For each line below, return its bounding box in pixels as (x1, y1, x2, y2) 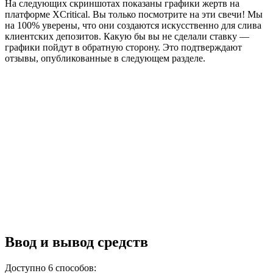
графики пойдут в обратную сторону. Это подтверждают (5, 42, 242, 53)
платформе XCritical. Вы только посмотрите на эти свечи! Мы (5, 9, 263, 20)
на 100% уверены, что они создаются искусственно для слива (5, 20, 261, 31)
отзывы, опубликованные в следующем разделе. (5, 53, 205, 64)
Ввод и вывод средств (5, 234, 148, 250)
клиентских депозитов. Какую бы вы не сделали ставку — (5, 31, 249, 42)
